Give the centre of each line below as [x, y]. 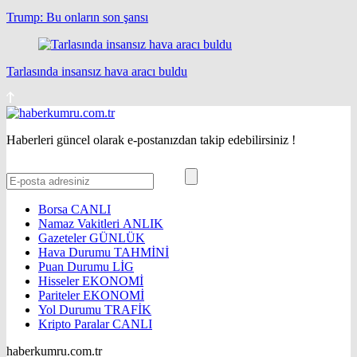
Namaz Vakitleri [80, 223]
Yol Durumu [71, 309]
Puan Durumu [75, 266]
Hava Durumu [76, 252]
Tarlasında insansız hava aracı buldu [97, 71]
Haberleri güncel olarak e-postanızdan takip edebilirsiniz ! [151, 139]
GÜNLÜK [117, 237]
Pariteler [61, 295]
